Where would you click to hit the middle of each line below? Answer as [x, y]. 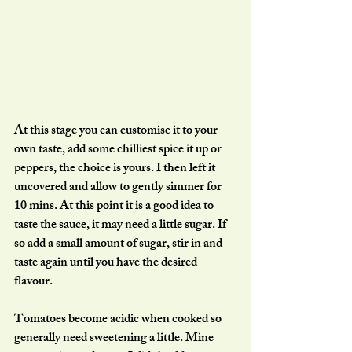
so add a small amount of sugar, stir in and [119, 244]
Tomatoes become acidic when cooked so [119, 320]
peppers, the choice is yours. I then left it [116, 169]
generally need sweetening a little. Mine [115, 339]
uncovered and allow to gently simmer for [119, 188]
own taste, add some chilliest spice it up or [119, 150]
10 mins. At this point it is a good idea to [115, 207]
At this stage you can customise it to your [117, 131]
